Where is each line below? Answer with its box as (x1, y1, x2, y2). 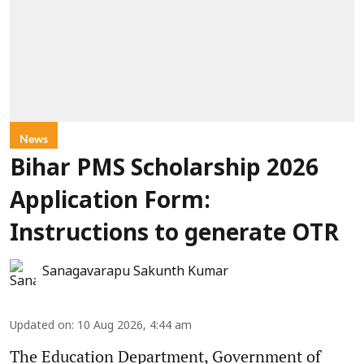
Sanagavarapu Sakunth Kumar (42, 264, 228, 281)
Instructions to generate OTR (10, 221, 339, 249)
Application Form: (10, 188, 210, 217)
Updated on (10, 319, 71, 334)
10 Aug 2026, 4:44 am (77, 319, 192, 334)
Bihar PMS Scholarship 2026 (10, 156, 318, 184)
